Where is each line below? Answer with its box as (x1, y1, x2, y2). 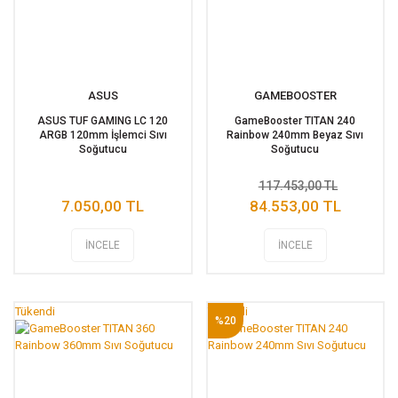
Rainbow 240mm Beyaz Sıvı (227, 129, 364, 141)
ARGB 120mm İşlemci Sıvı (38, 129, 167, 141)
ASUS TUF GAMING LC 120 (37, 115, 169, 127)
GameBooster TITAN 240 (235, 115, 356, 127)
